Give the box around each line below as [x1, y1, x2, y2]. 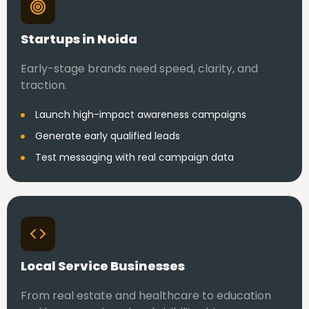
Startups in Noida [21, 30, 137, 48]
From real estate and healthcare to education [21, 288, 271, 303]
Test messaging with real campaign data [35, 150, 234, 164]
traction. [21, 77, 67, 93]
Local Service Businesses [21, 257, 185, 275]
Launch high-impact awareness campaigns [35, 108, 246, 121]
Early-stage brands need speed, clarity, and [21, 61, 258, 77]
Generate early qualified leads [35, 129, 180, 143]
